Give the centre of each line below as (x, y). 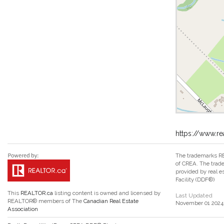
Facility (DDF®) (195, 179)
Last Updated (194, 195)
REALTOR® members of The (45, 201)
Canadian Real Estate (111, 201)
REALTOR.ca (37, 193)
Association (23, 209)
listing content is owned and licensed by (107, 193)
